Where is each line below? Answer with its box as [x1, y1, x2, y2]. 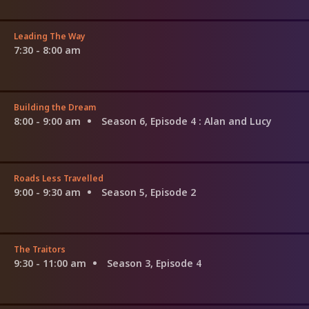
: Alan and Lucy [199, 114, 272, 128]
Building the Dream [14, 101, 96, 113]
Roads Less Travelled [14, 172, 103, 184]
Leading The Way [14, 30, 86, 42]
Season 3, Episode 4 [107, 256, 201, 270]
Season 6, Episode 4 [101, 114, 199, 128]
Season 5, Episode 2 [101, 185, 196, 199]
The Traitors [14, 243, 66, 255]
